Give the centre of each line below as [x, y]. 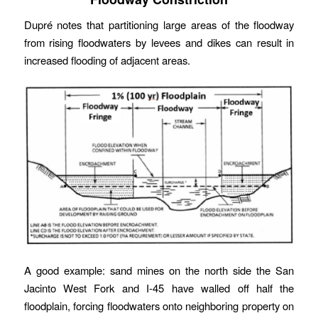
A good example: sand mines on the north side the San [159, 270]
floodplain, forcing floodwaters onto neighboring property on [159, 305]
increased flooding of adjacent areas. [107, 60]
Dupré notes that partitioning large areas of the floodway [159, 25]
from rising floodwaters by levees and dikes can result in [159, 43]
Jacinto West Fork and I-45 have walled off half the [159, 287]
